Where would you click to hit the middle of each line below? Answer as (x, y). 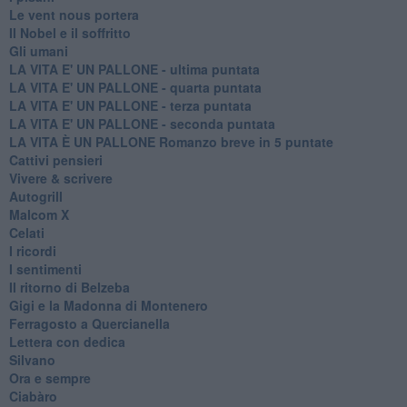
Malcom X (39, 214)
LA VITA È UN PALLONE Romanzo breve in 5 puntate (171, 141)
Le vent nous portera (74, 14)
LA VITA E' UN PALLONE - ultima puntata (134, 69)
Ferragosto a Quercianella (89, 323)
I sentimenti (45, 268)
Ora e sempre (50, 377)
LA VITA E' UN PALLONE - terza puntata (130, 105)
